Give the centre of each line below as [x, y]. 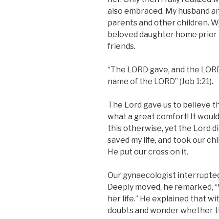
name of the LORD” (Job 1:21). [160, 81]
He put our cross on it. [148, 152]
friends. [121, 46]
